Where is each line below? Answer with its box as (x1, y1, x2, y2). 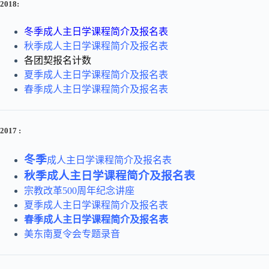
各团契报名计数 (24, 55, 91, 65)
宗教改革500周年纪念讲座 (24, 186, 134, 196)
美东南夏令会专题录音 (24, 229, 120, 239)
